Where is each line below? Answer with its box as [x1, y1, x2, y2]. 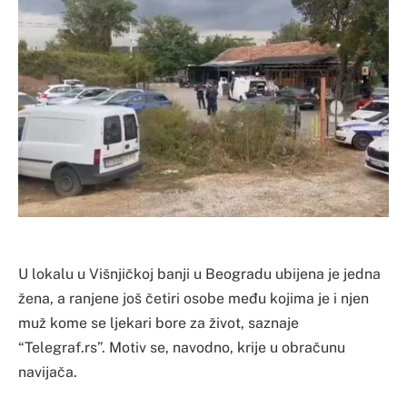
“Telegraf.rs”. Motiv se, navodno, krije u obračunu [18, 338, 345, 356]
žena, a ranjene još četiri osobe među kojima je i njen [18, 289, 369, 307]
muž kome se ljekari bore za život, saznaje [18, 313, 299, 332]
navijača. [18, 362, 77, 381]
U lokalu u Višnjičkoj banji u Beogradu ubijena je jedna [18, 264, 381, 283]
